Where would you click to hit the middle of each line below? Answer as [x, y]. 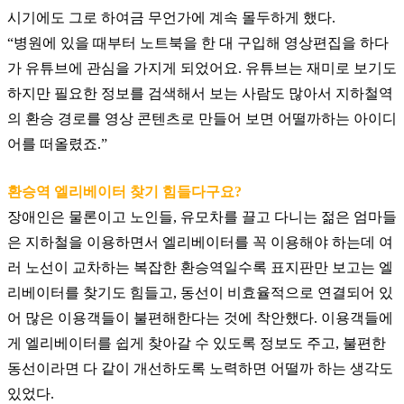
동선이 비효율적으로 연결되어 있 [287, 293]
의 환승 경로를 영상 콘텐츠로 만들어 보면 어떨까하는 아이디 [202, 119]
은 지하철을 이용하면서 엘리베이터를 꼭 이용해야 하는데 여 [200, 243]
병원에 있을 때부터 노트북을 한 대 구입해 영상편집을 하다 [201, 43]
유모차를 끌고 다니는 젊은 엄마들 [289, 217]
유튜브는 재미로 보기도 [321, 69]
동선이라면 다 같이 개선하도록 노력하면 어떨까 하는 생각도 [200, 369]
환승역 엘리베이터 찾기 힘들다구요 [121, 192]
